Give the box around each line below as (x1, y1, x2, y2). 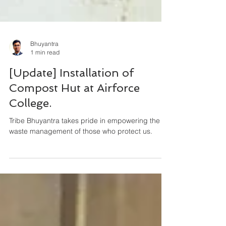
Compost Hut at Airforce (9, 103, 140, 117)
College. (9, 119, 51, 132)
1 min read (30, 71, 60, 78)
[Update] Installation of (9, 88, 134, 101)
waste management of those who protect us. (9, 149, 152, 158)
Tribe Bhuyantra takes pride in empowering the (9, 138, 160, 147)
